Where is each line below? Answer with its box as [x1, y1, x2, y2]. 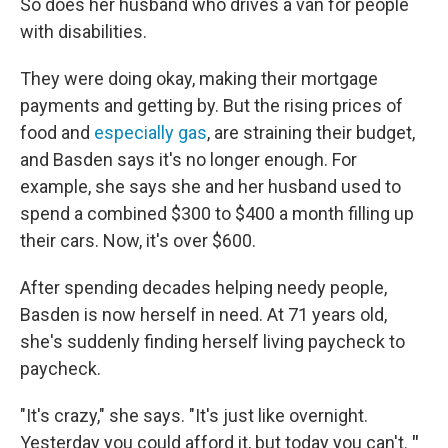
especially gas [94, 122, 207, 143]
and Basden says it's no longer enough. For [20, 149, 357, 170]
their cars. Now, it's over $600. [20, 230, 256, 251]
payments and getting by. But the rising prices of [20, 95, 403, 116]
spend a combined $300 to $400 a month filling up [20, 203, 414, 224]
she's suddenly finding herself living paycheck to [20, 331, 405, 352]
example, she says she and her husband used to [20, 176, 401, 197]
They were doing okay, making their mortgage [20, 68, 378, 89]
